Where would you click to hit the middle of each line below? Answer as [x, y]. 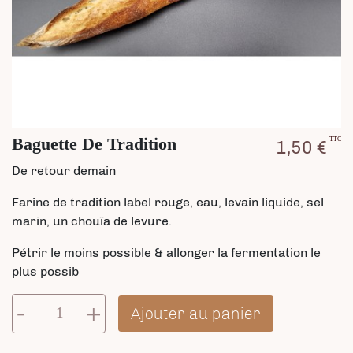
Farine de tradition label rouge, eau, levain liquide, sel [168, 202]
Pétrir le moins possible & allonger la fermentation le [166, 252]
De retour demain [64, 170]
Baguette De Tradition [94, 145]
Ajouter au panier [196, 313]
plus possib [45, 271]
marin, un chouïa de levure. [93, 221]
